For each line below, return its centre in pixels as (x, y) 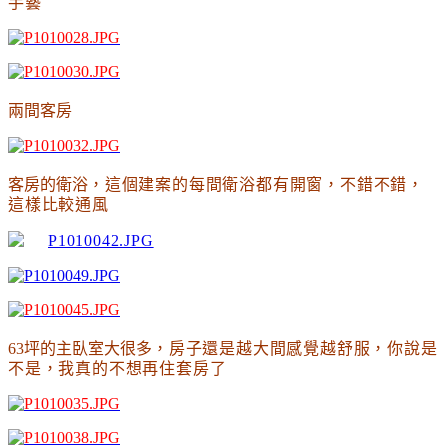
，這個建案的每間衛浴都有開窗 (206, 184)
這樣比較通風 (58, 204)
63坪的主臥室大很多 (80, 348)
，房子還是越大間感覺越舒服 (261, 348)
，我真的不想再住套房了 (134, 368)
